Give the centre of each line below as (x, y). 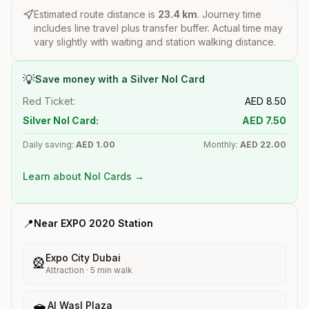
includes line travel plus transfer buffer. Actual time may (158, 28)
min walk (114, 270)
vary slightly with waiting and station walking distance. (155, 41)
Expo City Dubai (83, 257)
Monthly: (222, 144)
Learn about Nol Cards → (83, 176)
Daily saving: (49, 144)
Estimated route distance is (96, 14)
